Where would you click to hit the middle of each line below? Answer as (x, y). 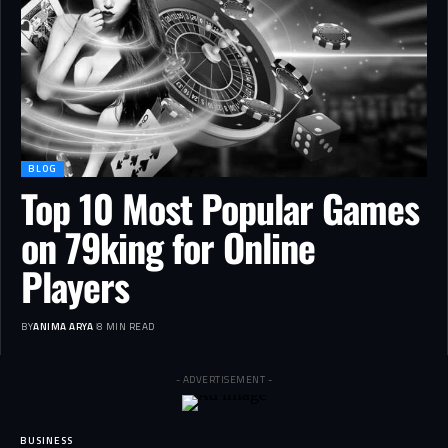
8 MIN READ (125, 326)
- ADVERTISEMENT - (224, 379)
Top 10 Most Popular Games (220, 207)
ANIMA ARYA (63, 326)
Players (75, 285)
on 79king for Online (168, 246)
